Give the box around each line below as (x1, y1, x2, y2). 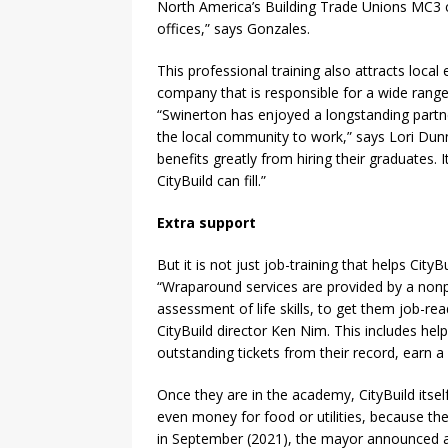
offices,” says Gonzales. (157, 19, 310, 39)
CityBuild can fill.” (157, 171, 266, 191)
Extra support (157, 213, 256, 233)
